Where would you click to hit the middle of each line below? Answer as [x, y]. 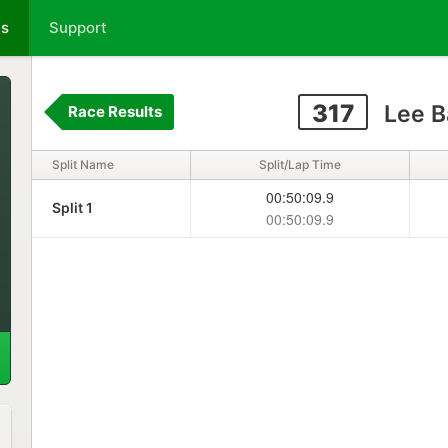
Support [78, 27]
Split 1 [72, 207]
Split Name [82, 164]
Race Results [114, 111]
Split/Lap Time [299, 164]
